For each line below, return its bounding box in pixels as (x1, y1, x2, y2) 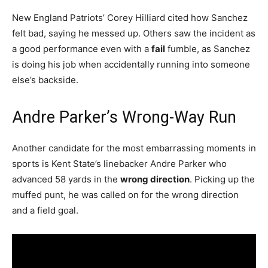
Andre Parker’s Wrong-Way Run (12, 107, 236, 127)
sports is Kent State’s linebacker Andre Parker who (12, 157, 227, 169)
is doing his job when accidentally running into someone (12, 58, 250, 70)
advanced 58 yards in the (12, 173, 120, 185)
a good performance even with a (12, 42, 151, 54)
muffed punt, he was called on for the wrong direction (12, 188, 239, 200)
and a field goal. (12, 204, 81, 216)
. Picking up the (190, 173, 255, 185)
